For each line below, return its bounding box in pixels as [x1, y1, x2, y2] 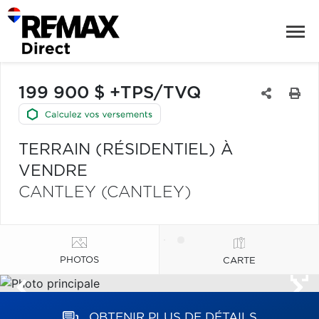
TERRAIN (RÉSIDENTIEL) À [19, 142, 233, 157]
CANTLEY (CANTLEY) [19, 184, 191, 200]
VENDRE [19, 163, 88, 179]
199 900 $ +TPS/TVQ [19, 85, 201, 102]
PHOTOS [60, 255, 99, 265]
